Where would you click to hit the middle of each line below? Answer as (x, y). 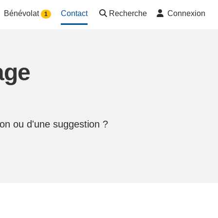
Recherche (128, 14)
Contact (74, 14)
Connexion (186, 14)
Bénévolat (22, 14)
